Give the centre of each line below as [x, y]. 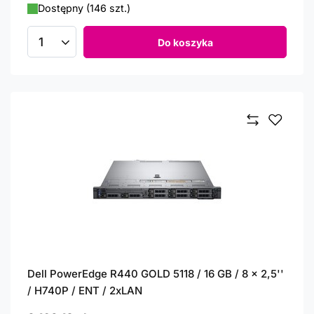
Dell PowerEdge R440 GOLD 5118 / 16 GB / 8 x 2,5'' [156, 274]
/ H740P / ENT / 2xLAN [85, 291]
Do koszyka [185, 42]
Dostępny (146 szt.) [84, 8]
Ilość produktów [79, 48]
